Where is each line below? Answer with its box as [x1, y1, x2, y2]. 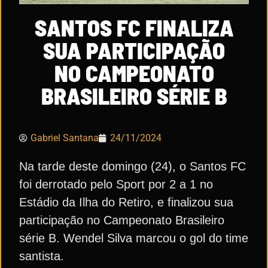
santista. [19, 249, 64, 263]
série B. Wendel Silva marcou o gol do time [19, 231, 248, 245]
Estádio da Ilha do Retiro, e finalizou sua [19, 195, 233, 209]
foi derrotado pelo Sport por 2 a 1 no [19, 177, 213, 191]
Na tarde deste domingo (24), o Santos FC [19, 159, 246, 173]
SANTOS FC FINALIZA [34, 13, 234, 41]
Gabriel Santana [31, 132, 99, 144]
